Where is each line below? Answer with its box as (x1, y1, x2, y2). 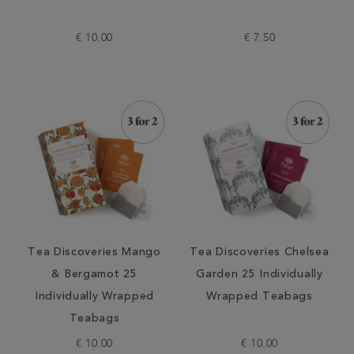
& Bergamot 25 (51, 269, 137, 281)
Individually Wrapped (35, 292, 154, 303)
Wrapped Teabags (206, 292, 313, 303)
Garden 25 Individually (196, 269, 323, 281)
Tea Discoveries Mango (28, 247, 161, 258)
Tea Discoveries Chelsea (190, 247, 330, 258)
